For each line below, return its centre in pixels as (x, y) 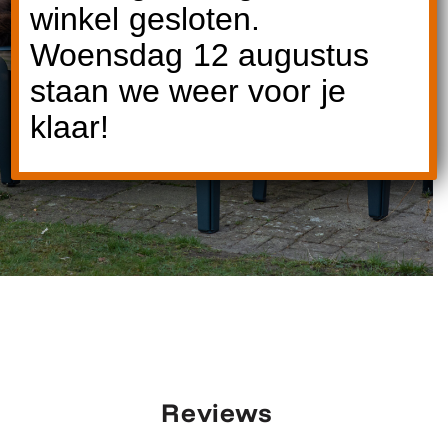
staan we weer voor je (188, 90)
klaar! (70, 126)
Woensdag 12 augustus (200, 54)
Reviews (216, 413)
